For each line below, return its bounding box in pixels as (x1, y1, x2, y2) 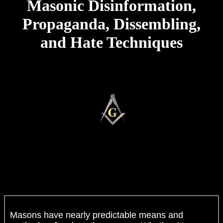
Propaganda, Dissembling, (22, 15, 201, 33)
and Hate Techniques (40, 33, 183, 52)
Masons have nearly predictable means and (10, 210, 183, 220)
